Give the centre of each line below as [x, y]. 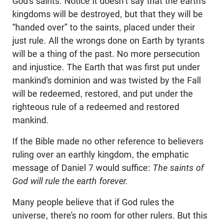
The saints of [178, 168]
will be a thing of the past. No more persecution [106, 54]
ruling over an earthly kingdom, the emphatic [100, 155]
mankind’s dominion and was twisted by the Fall [107, 81]
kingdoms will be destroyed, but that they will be [108, 14]
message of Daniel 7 [53, 168]
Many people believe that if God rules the [93, 202]
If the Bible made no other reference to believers [108, 141]
